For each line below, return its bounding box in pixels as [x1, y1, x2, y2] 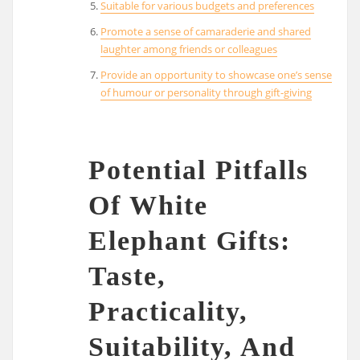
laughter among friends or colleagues [100, 42, 277, 57]
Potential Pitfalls [88, 154, 309, 185]
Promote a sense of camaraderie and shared [100, 24, 311, 39]
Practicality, [88, 296, 249, 326]
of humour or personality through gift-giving [100, 85, 312, 100]
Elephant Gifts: [88, 225, 292, 256]
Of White [88, 190, 209, 220]
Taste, [88, 260, 167, 291]
